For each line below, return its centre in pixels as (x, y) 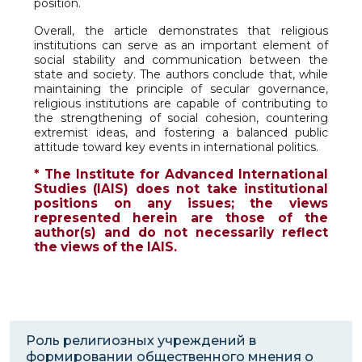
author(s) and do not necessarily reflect (181, 233)
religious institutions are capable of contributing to (181, 104)
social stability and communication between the (181, 60)
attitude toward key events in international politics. (176, 147)
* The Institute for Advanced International (181, 175)
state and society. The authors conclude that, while (181, 75)
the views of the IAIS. (105, 247)
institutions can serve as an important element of (181, 46)
